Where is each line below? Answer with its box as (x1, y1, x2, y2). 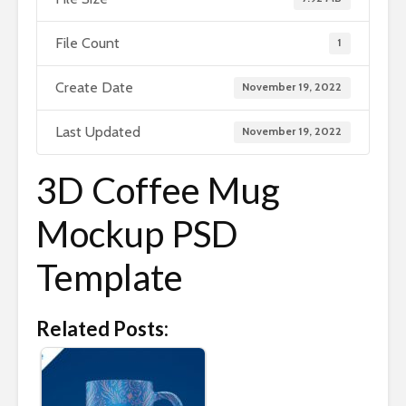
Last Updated (55, 123, 140, 141)
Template (36, 256, 183, 300)
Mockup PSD (36, 212, 238, 256)
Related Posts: (36, 316, 169, 342)
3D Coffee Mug (36, 169, 280, 213)
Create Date (55, 79, 133, 97)
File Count (55, 34, 120, 53)
